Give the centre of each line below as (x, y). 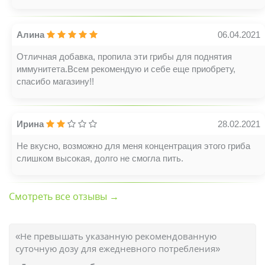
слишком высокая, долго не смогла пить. (100, 158)
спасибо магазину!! (55, 81)
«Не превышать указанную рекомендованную (116, 236)
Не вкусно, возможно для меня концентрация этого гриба (133, 146)
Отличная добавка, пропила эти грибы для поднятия (124, 56)
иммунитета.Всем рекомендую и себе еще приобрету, (126, 69)
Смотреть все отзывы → (64, 196)
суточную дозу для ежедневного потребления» (118, 248)
